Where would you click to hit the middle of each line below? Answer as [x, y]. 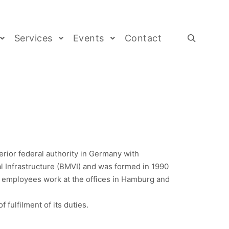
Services [33, 38]
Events [88, 38]
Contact [143, 38]
